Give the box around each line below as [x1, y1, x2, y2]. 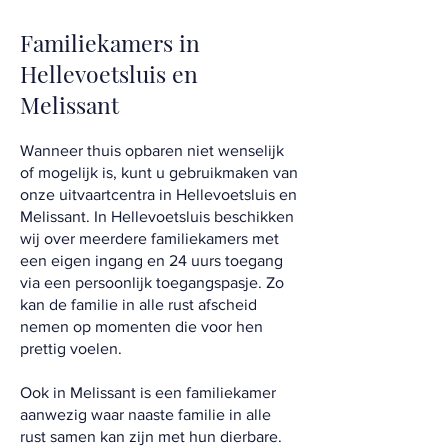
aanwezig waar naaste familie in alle [20, 406, 271, 424]
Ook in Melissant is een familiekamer [20, 384, 276, 402]
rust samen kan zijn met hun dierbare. [20, 428, 282, 446]
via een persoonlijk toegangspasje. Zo [20, 274, 284, 292]
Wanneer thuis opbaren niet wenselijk [20, 142, 284, 160]
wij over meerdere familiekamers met [20, 230, 279, 248]
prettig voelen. [20, 340, 122, 358]
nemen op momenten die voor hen [20, 318, 263, 336]
